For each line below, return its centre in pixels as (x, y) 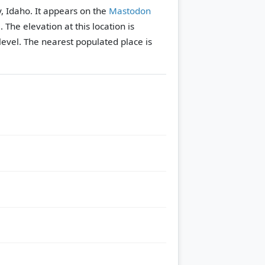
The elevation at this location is (70, 26)
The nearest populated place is (87, 41)
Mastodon (130, 10)
